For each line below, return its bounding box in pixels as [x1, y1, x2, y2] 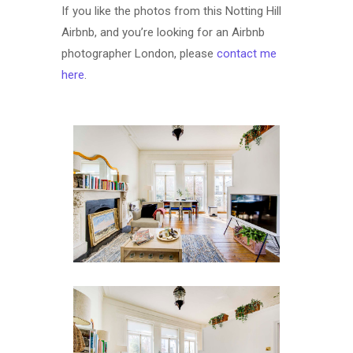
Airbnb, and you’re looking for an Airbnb [61, 24, 266, 39]
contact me [217, 46, 277, 61]
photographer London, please [61, 46, 217, 61]
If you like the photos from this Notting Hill [61, 3, 282, 18]
